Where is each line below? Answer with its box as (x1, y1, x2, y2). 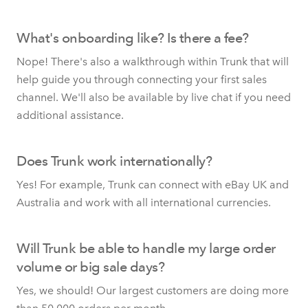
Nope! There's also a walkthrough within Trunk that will (16, 54, 289, 68)
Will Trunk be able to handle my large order (16, 239, 276, 256)
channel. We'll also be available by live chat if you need (16, 90, 291, 104)
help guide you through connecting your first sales (16, 72, 267, 86)
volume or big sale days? (16, 258, 164, 275)
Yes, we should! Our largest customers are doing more (16, 283, 289, 297)
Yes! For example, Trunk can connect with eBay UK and (16, 177, 289, 191)
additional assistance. (16, 108, 124, 122)
